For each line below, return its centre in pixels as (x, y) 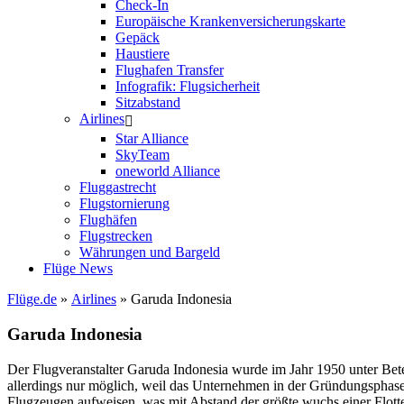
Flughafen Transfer (170, 70)
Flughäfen (108, 220)
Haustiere (142, 54)
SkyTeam (142, 155)
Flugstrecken (116, 236)
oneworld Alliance (168, 171)
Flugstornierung (124, 204)
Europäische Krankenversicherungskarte (230, 22)
